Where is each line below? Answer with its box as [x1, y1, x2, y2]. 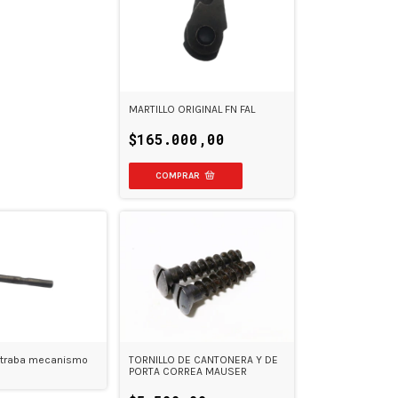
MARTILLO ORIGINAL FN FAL [128, 103, 255, 116]
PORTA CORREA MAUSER [128, 365, 247, 378]
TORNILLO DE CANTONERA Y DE [128, 354, 278, 367]
